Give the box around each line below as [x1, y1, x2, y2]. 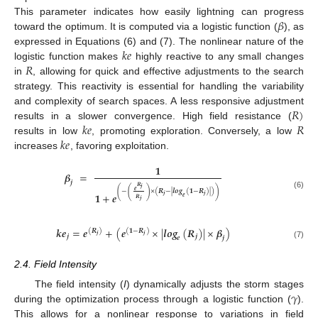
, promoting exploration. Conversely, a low [92, 124, 297, 136]
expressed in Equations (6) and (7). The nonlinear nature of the [14, 35, 304, 47]
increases [14, 139, 60, 151]
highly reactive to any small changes [131, 50, 305, 62]
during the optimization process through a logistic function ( [14, 293, 291, 305]
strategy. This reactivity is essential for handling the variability [14, 79, 304, 92]
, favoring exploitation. [70, 139, 169, 151]
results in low [14, 124, 82, 136]
